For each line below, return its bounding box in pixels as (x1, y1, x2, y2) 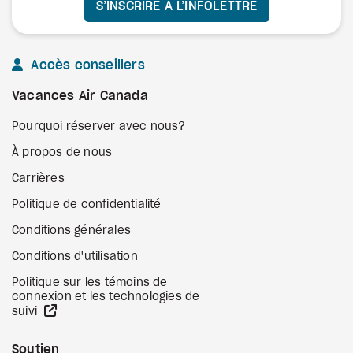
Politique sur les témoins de (12, 277, 168, 288)
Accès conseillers (27, 59, 145, 72)
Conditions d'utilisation (12, 251, 138, 262)
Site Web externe (58, 305, 154, 316)
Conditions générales (12, 225, 131, 236)
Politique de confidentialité (12, 199, 162, 210)
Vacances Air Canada (12, 90, 148, 102)
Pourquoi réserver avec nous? (12, 121, 186, 132)
